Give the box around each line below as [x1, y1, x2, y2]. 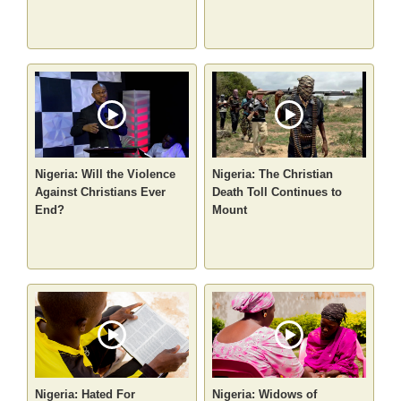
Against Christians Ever [35, 185, 166, 200]
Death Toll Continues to [212, 185, 342, 200]
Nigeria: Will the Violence [35, 167, 176, 182]
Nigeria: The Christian [212, 167, 333, 182]
